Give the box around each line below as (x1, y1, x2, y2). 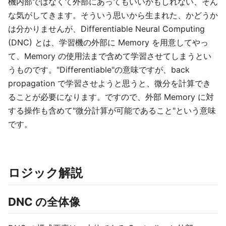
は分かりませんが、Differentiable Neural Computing (8, 24, 205, 34)
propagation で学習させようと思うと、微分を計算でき (8, 78, 211, 88)
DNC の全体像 (8, 195, 80, 208)
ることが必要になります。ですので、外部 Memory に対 (8, 92, 214, 102)
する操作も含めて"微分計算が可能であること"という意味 (8, 105, 216, 116)
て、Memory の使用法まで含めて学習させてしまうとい (8, 51, 211, 61)
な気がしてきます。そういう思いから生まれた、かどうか (8, 10, 218, 20)
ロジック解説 (8, 165, 83, 180)
